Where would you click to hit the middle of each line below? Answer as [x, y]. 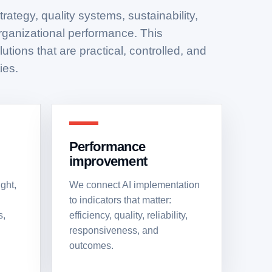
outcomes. [91, 246]
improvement [108, 161]
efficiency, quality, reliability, [128, 215]
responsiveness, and [114, 230]
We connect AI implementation [134, 185]
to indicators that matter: [120, 200]
